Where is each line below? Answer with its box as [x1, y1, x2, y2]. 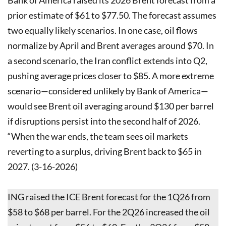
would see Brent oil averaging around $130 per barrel [8, 100, 214, 111]
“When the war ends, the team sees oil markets [8, 130, 188, 142]
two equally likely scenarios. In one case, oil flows [8, 24, 198, 36]
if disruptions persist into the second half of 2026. [8, 115, 200, 127]
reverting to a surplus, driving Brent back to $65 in [8, 145, 202, 157]
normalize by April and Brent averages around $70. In [8, 39, 214, 51]
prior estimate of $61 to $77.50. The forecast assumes [8, 9, 216, 21]
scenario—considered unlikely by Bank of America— [8, 85, 208, 96]
